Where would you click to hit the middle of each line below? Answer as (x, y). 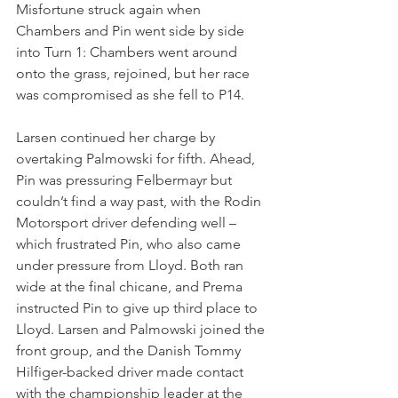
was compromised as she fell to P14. (130, 94)
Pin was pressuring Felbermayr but (126, 179)
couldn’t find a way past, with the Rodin (140, 201)
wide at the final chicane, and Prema (131, 286)
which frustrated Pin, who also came (130, 243)
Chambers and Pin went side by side (132, 30)
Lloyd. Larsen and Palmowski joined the (142, 329)
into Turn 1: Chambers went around (128, 52)
